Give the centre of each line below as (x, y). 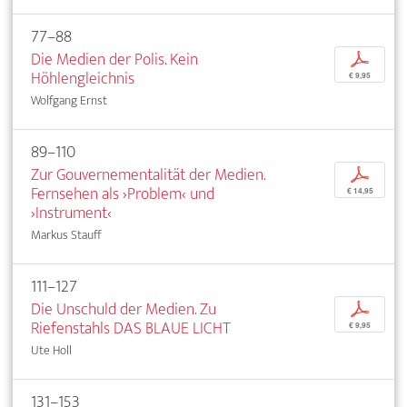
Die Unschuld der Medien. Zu (124, 309)
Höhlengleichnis (83, 78)
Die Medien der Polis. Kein (114, 59)
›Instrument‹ (71, 213)
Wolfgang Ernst (69, 100)
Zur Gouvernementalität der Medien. (148, 174)
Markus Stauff (66, 234)
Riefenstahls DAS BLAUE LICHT (131, 328)
